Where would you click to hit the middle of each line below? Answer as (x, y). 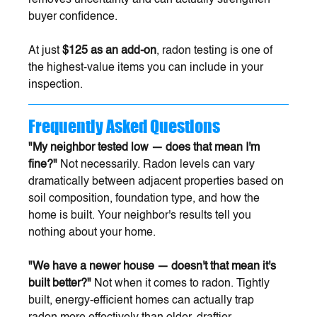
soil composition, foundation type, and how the (146, 198)
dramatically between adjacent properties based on (158, 181)
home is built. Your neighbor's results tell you (142, 215)
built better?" (60, 283)
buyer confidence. (73, 17)
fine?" (43, 165)
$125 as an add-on (110, 51)
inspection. (56, 85)
